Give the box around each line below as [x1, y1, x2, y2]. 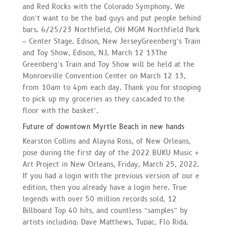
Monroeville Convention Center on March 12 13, [22, 71, 186, 81]
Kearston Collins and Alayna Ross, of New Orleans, [22, 136, 191, 146]
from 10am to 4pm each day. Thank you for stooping [22, 82, 201, 92]
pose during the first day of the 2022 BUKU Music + [22, 148, 199, 158]
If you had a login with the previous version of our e [22, 171, 199, 181]
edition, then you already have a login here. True [22, 182, 187, 192]
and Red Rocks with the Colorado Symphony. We [22, 2, 185, 12]
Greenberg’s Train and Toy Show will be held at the [22, 59, 194, 69]
